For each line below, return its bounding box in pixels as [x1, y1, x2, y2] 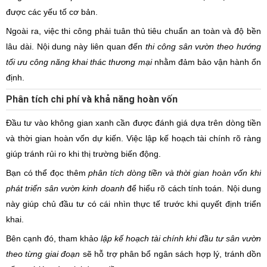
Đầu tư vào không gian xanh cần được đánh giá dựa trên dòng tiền [6, 118, 261, 128]
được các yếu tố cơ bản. [6, 7, 98, 17]
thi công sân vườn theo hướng [145, 42, 262, 51]
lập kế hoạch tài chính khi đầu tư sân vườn [101, 234, 261, 243]
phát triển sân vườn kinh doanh [6, 184, 125, 193]
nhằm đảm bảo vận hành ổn [151, 57, 262, 67]
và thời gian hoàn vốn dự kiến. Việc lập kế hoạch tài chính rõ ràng [6, 133, 261, 143]
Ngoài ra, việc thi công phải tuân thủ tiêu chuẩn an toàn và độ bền [6, 26, 261, 36]
